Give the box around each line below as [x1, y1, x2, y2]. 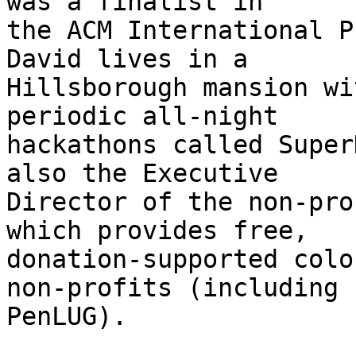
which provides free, [6, 216, 308, 246]
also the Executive [6, 159, 278, 188]
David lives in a [6, 44, 248, 74]
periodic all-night [6, 102, 278, 131]
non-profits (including [6, 273, 339, 303]
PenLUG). [6, 302, 127, 331]
